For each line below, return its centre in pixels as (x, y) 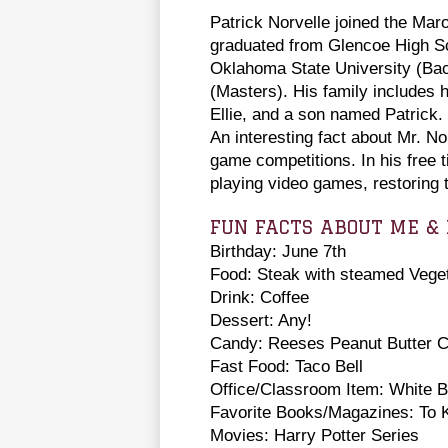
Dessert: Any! (261, 319)
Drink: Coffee (259, 296)
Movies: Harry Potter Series (314, 434)
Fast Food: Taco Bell (286, 365)
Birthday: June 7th (278, 250)
